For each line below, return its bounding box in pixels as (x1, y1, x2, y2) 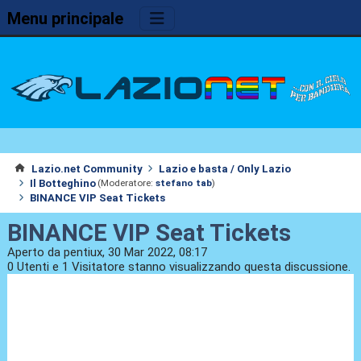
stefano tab (156, 177, 213, 189)
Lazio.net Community (31, 162, 143, 175)
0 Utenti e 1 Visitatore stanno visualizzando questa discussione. (6, 259, 351, 275)
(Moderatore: (98, 177, 154, 189)
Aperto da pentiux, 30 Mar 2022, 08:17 (6, 245, 207, 260)
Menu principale (6, 9, 123, 28)
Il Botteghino (29, 176, 96, 189)
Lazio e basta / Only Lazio (159, 162, 292, 175)
